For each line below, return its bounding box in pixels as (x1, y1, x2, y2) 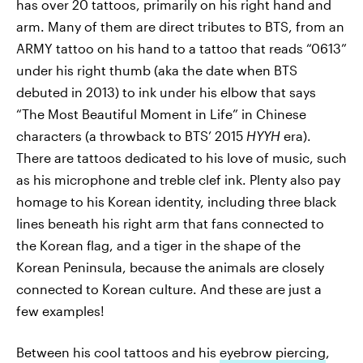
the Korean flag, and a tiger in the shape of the (16, 237, 301, 253)
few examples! (16, 303, 105, 318)
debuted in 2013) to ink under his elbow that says (16, 84, 316, 100)
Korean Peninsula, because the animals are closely (16, 259, 324, 275)
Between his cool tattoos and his (16, 344, 220, 360)
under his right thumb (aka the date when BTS (16, 62, 297, 78)
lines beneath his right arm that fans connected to (16, 216, 324, 231)
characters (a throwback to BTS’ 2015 (16, 128, 246, 143)
